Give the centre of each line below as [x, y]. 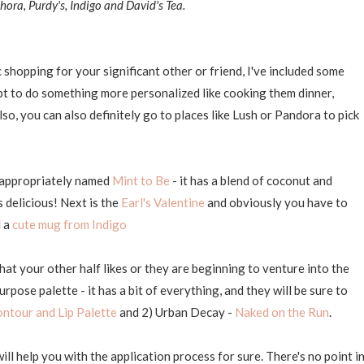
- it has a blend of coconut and [251, 180]
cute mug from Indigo [69, 224]
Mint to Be [141, 180]
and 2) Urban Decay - [176, 312]
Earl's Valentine [163, 202]
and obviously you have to [276, 202]
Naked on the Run [282, 312]
